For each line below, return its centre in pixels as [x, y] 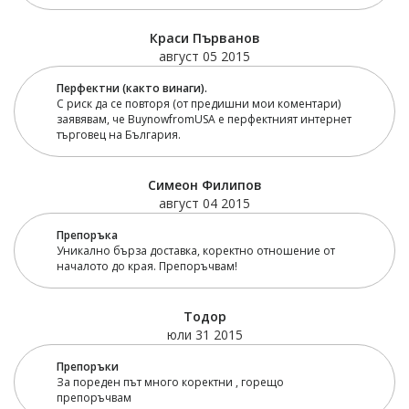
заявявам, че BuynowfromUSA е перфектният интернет [204, 120]
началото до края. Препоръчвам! [147, 267]
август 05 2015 [204, 57]
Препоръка [87, 236]
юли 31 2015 [204, 335]
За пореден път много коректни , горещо [170, 383]
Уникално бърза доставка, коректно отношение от [195, 251]
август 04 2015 [204, 204]
